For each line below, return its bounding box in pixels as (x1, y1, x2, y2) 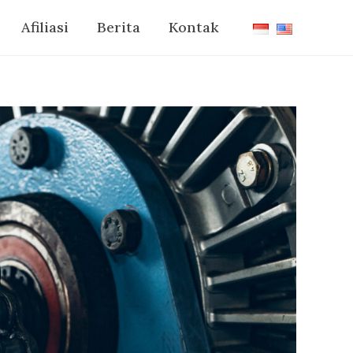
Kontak (168, 18, 219, 36)
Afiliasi (20, 18, 69, 36)
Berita (96, 18, 140, 36)
